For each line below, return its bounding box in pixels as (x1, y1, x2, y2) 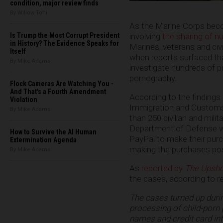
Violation (10, 96, 37, 104)
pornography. (129, 73, 177, 83)
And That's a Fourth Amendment (10, 88, 106, 96)
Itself (10, 47, 26, 55)
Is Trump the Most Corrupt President (10, 31, 119, 39)
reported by (141, 163, 185, 173)
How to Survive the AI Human (10, 128, 97, 136)
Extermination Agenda (10, 136, 77, 144)
